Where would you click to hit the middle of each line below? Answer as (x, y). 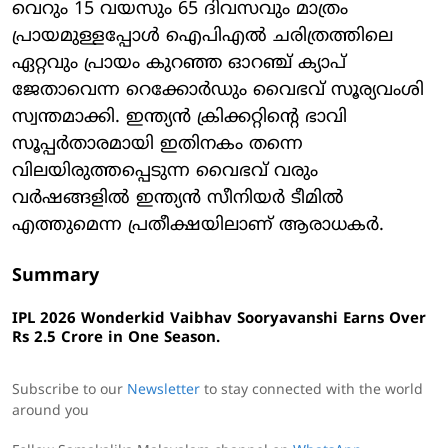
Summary (55, 276)
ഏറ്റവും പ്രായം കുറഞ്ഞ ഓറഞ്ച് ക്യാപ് (179, 63)
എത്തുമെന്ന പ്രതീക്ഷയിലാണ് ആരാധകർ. (198, 225)
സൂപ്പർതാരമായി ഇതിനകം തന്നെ (157, 144)
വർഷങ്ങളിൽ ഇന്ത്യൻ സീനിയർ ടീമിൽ (178, 198)
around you (50, 411)
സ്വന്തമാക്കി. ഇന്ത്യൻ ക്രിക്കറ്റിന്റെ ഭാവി (179, 117)
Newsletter (163, 390)
